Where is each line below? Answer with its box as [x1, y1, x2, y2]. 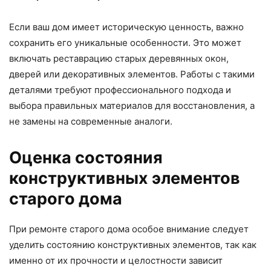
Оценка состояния [9, 148, 163, 168]
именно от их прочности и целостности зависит [9, 255, 223, 267]
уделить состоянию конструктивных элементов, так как [9, 239, 256, 251]
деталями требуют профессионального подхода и [9, 84, 231, 96]
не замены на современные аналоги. [9, 116, 172, 128]
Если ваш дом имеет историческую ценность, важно [9, 21, 244, 33]
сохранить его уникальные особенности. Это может [9, 37, 241, 49]
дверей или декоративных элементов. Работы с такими [9, 68, 255, 80]
